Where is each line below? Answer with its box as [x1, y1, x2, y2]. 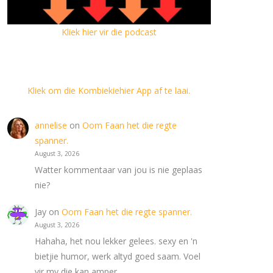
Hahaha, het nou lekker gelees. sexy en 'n [35, 235, 198, 247]
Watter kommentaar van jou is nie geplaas [35, 163, 203, 175]
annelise [35, 119, 68, 131]
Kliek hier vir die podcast [61, 26, 157, 38]
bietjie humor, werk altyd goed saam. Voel [35, 250, 201, 263]
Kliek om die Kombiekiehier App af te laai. [27, 84, 191, 96]
